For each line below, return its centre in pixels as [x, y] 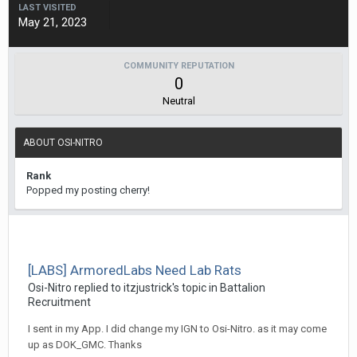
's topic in [196, 288]
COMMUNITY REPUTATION [178, 66]
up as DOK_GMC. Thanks [85, 345]
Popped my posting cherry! [88, 190]
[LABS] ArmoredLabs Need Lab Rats [135, 271]
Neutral [178, 101]
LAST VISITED [47, 8]
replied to [98, 288]
